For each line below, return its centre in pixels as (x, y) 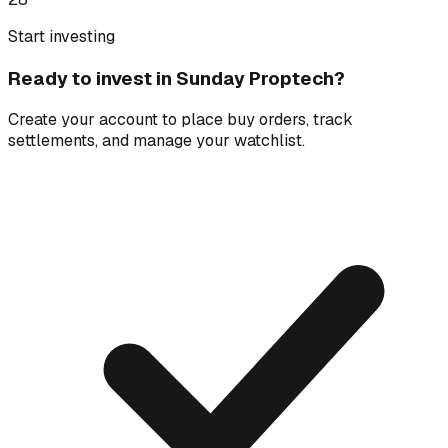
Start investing (61, 36)
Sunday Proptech (255, 78)
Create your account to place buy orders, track (180, 120)
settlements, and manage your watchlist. (156, 141)
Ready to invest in (92, 78)
